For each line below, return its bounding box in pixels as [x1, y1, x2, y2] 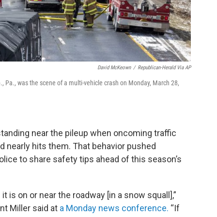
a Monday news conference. [60, 202, 169, 213]
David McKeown [97, 64, 131, 71]
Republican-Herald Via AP [138, 64, 191, 71]
